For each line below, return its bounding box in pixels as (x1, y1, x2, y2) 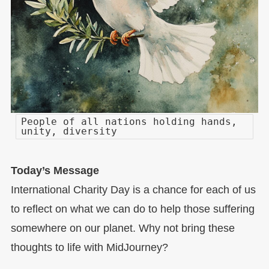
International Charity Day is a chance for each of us (10, 184, 256, 196)
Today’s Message (10, 165, 99, 177)
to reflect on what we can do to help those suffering (10, 203, 255, 216)
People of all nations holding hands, (21, 116, 238, 128)
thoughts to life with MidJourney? (10, 241, 168, 254)
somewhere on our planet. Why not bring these (10, 222, 235, 235)
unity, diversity (21, 125, 118, 138)
